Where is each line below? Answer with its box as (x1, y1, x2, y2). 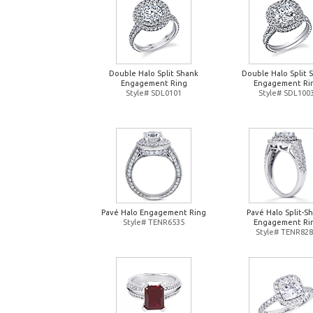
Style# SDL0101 (126, 89, 182, 97)
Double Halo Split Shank (109, 69, 198, 78)
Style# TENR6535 (123, 218, 184, 226)
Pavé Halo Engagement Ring (101, 208, 206, 217)
